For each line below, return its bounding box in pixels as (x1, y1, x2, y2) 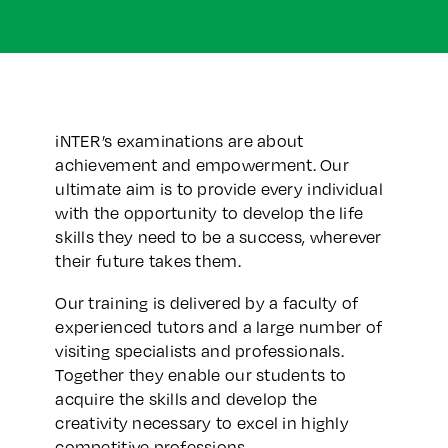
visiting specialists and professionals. (55, 339, 344, 362)
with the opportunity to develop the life (55, 201, 364, 224)
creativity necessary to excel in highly (55, 411, 349, 434)
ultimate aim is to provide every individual (55, 177, 383, 200)
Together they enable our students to (55, 363, 347, 386)
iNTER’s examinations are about (55, 129, 304, 152)
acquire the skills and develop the (55, 387, 318, 410)
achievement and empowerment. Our (55, 153, 349, 176)
